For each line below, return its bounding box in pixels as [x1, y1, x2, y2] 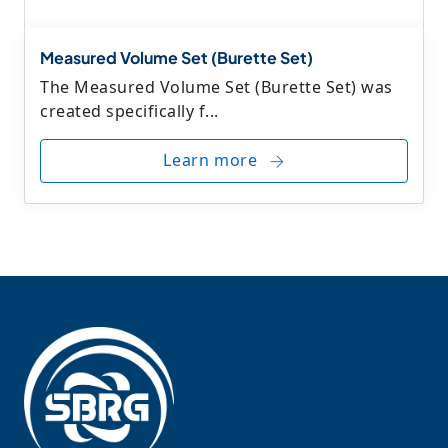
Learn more [163, 149, 262, 172]
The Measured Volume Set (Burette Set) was [40, 75, 393, 98]
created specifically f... [40, 99, 219, 122]
